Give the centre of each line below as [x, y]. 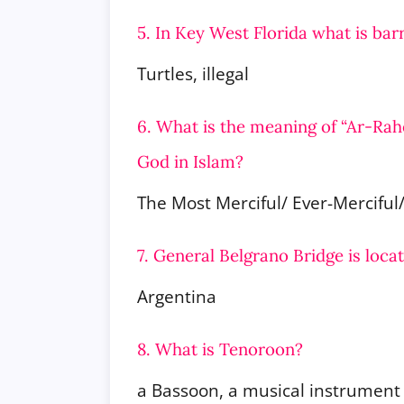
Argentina [177, 296]
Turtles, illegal [193, 73]
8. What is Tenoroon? [220, 349]
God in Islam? [190, 161]
